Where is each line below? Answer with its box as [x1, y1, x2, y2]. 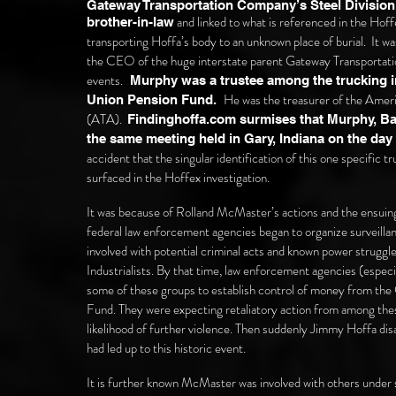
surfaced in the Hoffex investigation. [87, 168, 272, 187]
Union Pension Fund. [87, 92, 224, 107]
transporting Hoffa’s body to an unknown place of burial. [87, 32, 369, 51]
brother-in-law [87, 14, 174, 29]
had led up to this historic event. [87, 339, 246, 358]
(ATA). [87, 110, 125, 129]
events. [87, 71, 123, 90]
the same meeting [87, 131, 199, 146]
